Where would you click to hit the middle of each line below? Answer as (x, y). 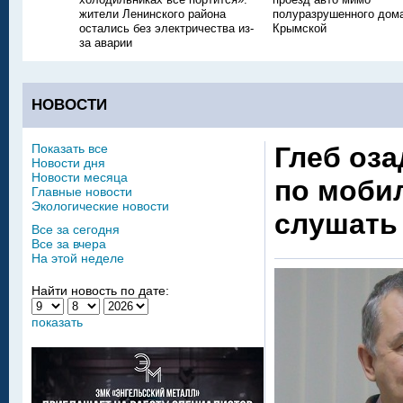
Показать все (70, 148)
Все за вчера (69, 244)
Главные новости (82, 192)
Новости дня (68, 163)
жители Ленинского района (152, 14)
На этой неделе (78, 258)
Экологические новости (100, 206)
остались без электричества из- (166, 28)
